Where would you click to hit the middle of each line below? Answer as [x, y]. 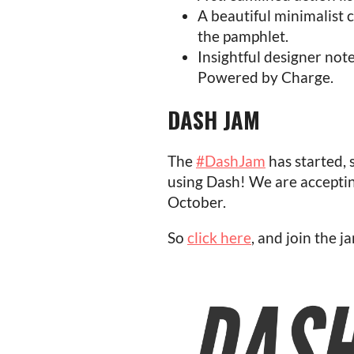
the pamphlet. [243, 36]
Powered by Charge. [265, 77]
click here [219, 237]
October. [197, 201]
